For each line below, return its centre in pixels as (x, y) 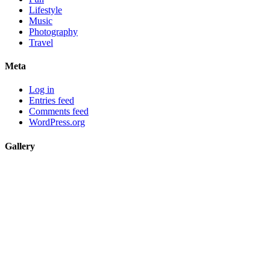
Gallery (20, 146)
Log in (42, 90)
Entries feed (52, 101)
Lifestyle (46, 10)
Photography (53, 31)
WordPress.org (57, 122)
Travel (41, 42)
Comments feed (59, 111)
